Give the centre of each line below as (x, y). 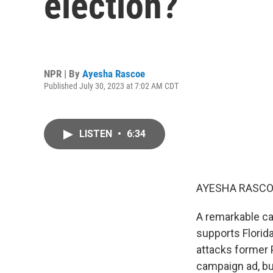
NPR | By (63, 73)
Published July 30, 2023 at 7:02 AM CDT (111, 86)
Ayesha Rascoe (114, 73)
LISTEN (97, 134)
